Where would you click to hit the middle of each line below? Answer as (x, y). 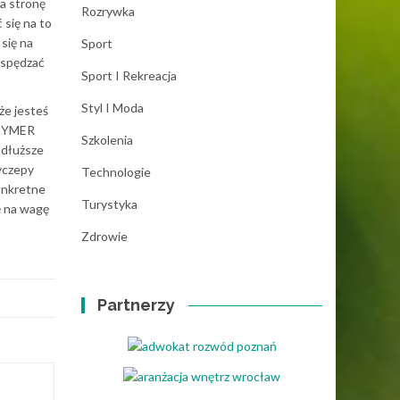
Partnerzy (137, 305)
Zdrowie (104, 236)
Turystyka (109, 204)
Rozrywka (108, 11)
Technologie (116, 172)
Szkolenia (107, 140)
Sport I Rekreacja (129, 75)
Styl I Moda (112, 108)
